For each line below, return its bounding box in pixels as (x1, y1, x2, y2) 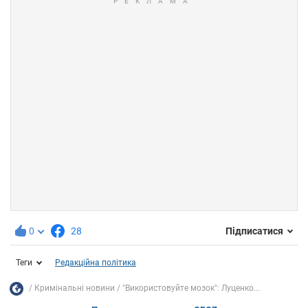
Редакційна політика (55, 257, 136, 267)
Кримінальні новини (34, 283, 115, 294)
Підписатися (225, 225, 283, 237)
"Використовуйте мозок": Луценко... (122, 283, 260, 294)
